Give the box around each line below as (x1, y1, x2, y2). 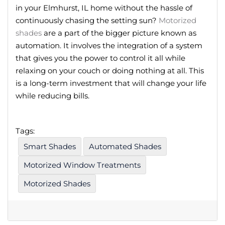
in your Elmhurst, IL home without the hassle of (16, 3, 192, 13)
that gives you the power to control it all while (16, 53, 185, 63)
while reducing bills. (16, 90, 89, 100)
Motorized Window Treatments (24, 160, 141, 170)
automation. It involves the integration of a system (16, 40, 202, 50)
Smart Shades (24, 141, 76, 151)
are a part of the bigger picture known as (42, 28, 196, 38)
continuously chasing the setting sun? (16, 15, 159, 25)
